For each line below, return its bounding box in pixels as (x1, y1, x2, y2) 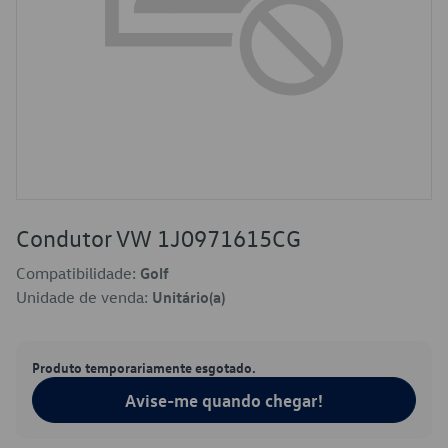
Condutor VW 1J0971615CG (16, 223, 301, 253)
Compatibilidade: (16, 263, 140, 283)
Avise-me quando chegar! (125, 389, 323, 411)
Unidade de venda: (16, 287, 152, 307)
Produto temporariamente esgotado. (32, 358, 256, 376)
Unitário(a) (152, 287, 225, 307)
